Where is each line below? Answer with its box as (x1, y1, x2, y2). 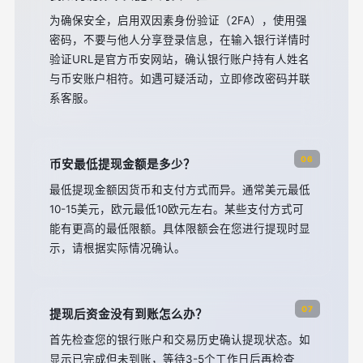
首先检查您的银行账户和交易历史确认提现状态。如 (49, 333, 310, 346)
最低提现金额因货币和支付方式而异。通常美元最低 (49, 183, 310, 196)
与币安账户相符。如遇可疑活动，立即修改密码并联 (49, 72, 310, 85)
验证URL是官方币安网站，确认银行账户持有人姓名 (49, 53, 310, 66)
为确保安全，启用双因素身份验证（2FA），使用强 (49, 14, 307, 27)
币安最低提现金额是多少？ (49, 157, 195, 172)
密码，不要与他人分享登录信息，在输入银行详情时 (49, 33, 310, 46)
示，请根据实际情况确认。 (49, 241, 186, 254)
